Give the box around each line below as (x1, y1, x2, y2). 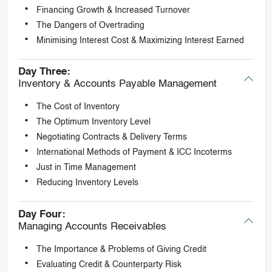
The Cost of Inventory (36, 103, 120, 112)
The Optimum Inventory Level (36, 118, 151, 127)
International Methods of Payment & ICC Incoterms (36, 148, 232, 157)
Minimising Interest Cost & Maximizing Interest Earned (36, 36, 244, 45)
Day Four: (18, 209, 66, 220)
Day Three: (18, 67, 70, 78)
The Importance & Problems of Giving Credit (36, 245, 206, 254)
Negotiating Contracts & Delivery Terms (36, 133, 187, 142)
